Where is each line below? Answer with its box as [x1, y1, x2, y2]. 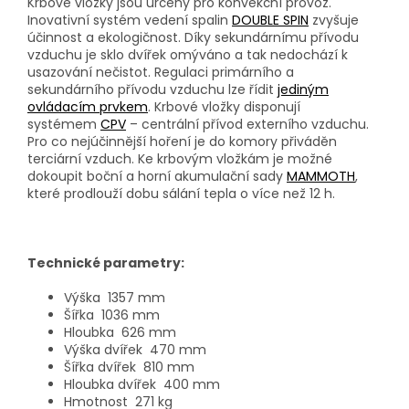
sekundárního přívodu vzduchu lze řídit [27, 80, 274, 100]
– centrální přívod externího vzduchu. [130, 115, 369, 134]
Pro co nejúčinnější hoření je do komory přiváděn [27, 132, 337, 152]
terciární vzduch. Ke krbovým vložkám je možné [27, 150, 332, 169]
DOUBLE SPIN [232, 11, 309, 30]
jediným [278, 80, 329, 100]
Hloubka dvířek [64, 375, 163, 394]
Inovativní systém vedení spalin [27, 11, 228, 30]
